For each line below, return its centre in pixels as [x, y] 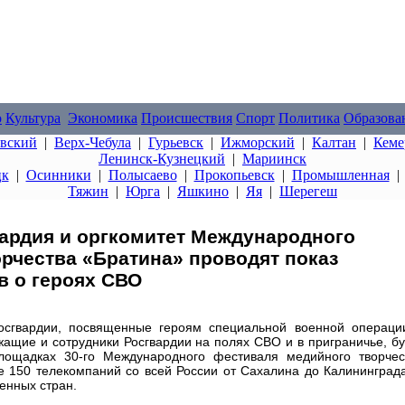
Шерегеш [308, 191]
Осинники [58, 175]
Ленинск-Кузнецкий [162, 159]
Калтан [334, 142]
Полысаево [142, 175]
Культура [33, 118]
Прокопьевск [234, 175]
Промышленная [340, 175]
